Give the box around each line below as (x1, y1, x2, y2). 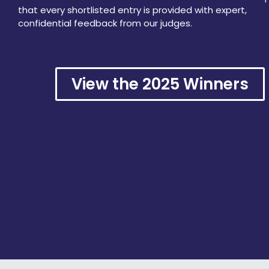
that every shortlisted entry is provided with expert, (18, 3, 247, 16)
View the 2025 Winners (71, 73, 249, 95)
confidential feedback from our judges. (18, 16, 192, 29)
